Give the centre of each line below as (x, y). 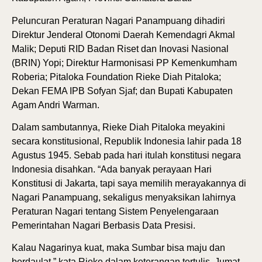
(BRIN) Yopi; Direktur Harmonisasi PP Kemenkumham (124, 63)
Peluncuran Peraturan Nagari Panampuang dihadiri (118, 20)
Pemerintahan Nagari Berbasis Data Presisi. (104, 226)
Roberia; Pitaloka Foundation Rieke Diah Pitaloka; (116, 77)
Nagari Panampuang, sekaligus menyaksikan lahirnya (124, 198)
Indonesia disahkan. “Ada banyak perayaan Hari (112, 170)
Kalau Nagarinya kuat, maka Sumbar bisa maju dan (118, 248)
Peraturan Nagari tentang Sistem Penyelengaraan (115, 212)
